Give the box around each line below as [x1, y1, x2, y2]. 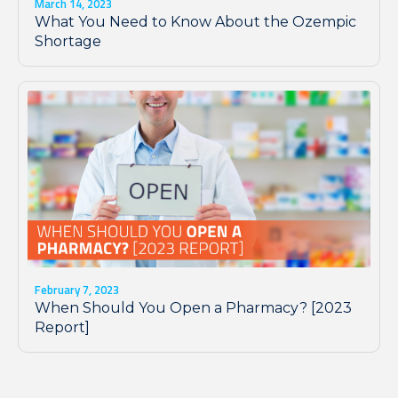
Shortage [35, 33, 101, 51]
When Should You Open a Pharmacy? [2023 [35, 299, 352, 317]
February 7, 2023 [35, 281, 119, 299]
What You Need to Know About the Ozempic [35, 13, 356, 31]
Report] [35, 319, 90, 337]
